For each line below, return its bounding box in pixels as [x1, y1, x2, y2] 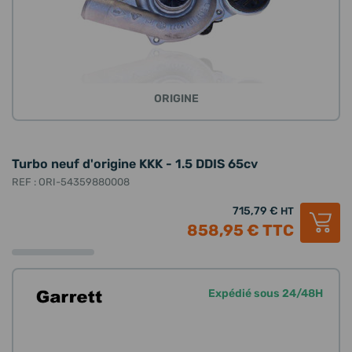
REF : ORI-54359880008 [12, 175, 130, 189]
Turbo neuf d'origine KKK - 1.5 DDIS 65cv [12, 156, 258, 172]
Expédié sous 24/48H [208, 286, 323, 300]
